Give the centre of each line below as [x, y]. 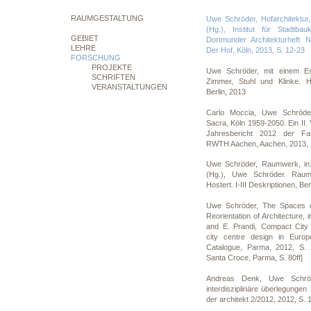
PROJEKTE [112, 67]
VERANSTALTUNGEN [129, 87]
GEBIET [85, 38]
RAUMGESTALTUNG [107, 18]
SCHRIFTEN [114, 77]
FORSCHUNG [96, 58]
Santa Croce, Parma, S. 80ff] [254, 258]
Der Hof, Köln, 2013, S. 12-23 [255, 50]
